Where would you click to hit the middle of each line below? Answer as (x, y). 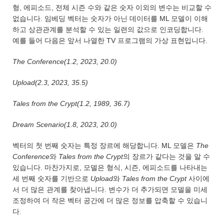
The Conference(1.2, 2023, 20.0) (65, 62)
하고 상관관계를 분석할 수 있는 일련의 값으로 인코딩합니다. (108, 30)
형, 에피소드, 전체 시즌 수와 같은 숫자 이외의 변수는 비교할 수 (112, 8)
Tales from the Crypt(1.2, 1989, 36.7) (71, 104)
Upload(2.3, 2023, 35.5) (50, 83)
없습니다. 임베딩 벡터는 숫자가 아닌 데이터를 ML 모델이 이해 (110, 19)
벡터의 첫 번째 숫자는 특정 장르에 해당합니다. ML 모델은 (104, 146)
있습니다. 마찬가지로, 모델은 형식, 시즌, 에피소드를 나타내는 (110, 168)
